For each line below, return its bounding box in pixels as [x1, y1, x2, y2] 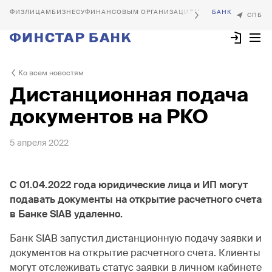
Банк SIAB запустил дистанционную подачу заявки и [10, 232, 262, 245]
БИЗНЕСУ [52, 8, 85, 16]
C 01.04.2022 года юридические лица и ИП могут [10, 178, 248, 191]
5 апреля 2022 [10, 137, 69, 148]
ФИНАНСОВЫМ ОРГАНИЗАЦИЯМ [85, 8, 200, 16]
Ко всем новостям [18, 68, 84, 78]
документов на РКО [10, 104, 208, 129]
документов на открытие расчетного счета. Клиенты [10, 246, 260, 259]
